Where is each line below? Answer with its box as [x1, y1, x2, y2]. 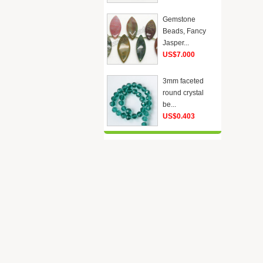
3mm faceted [163, 77, 204, 85]
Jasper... [163, 39, 189, 47]
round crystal [163, 89, 204, 97]
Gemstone [163, 15, 195, 23]
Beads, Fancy [163, 27, 206, 35]
